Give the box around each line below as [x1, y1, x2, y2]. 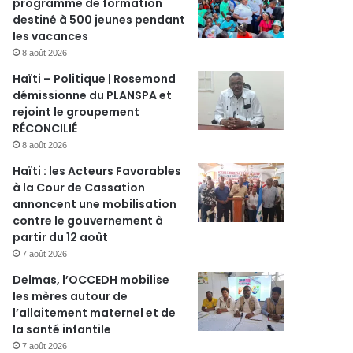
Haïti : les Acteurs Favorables [13, 163, 182, 179]
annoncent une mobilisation [13, 196, 177, 212]
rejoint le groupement [13, 104, 140, 120]
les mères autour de [13, 288, 128, 304]
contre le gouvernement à [13, 213, 164, 229]
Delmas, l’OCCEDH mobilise [13, 272, 170, 288]
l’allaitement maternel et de [13, 305, 176, 321]
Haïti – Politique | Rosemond [13, 71, 176, 87]
